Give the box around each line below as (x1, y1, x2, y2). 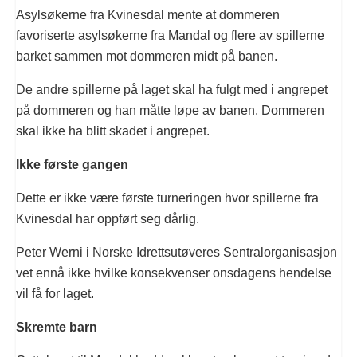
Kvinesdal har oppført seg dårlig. (16, 211, 199, 226)
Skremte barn (16, 320, 97, 334)
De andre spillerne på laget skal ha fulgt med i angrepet (16, 82, 328, 96)
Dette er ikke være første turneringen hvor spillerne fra (16, 190, 319, 205)
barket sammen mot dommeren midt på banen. (16, 49, 277, 63)
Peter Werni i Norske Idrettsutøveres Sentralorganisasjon (16, 245, 337, 259)
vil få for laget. (16, 286, 94, 300)
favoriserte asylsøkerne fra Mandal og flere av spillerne (16, 28, 324, 42)
